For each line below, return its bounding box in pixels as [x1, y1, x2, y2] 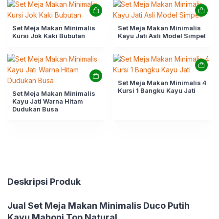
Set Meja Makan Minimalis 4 [118, 79, 207, 87]
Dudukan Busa [12, 105, 58, 113]
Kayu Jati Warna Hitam [12, 97, 83, 105]
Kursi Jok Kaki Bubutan [12, 32, 85, 40]
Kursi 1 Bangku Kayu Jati [118, 87, 196, 94]
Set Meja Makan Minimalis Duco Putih [28, 200, 190, 211]
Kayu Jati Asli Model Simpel [118, 32, 206, 40]
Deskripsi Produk [7, 176, 81, 187]
